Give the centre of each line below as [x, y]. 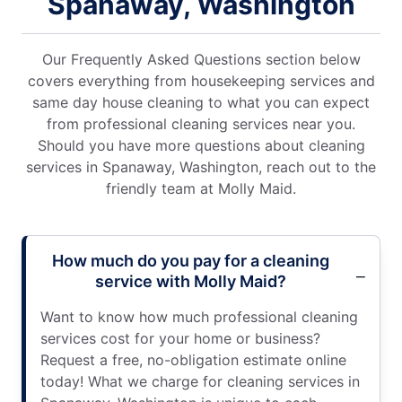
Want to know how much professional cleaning [199, 317]
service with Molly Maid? [190, 282]
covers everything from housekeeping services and [201, 81]
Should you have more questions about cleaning [201, 146]
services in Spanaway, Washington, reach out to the [201, 167]
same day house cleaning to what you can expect [201, 103]
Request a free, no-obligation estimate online [193, 360]
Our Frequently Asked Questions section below [201, 60]
